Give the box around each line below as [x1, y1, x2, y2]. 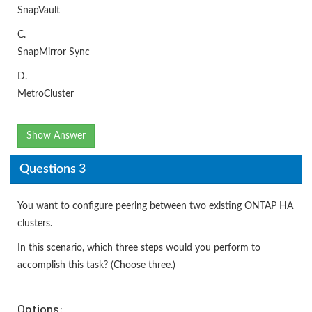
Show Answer [26, 131, 86, 141]
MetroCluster [17, 89, 74, 100]
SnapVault [17, 6, 60, 16]
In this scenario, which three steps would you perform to [17, 243, 260, 253]
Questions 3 [19, 162, 86, 175]
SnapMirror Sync [17, 47, 90, 58]
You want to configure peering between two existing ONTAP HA [17, 201, 293, 212]
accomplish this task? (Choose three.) [17, 260, 175, 271]
